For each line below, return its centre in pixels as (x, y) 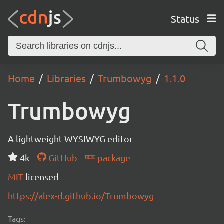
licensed (42, 177)
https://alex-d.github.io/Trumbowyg (81, 196)
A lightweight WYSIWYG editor (70, 139)
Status (185, 18)
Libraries (66, 78)
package (113, 158)
